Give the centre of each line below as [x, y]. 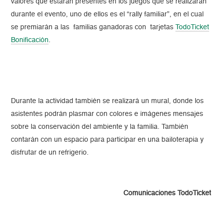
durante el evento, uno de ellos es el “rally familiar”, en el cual [108, 15]
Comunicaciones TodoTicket [167, 194]
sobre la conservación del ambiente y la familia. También [100, 127]
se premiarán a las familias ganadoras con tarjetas [93, 28]
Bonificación [30, 40]
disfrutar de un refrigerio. [50, 153]
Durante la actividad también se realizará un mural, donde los [108, 101]
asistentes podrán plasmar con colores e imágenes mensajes [107, 114]
